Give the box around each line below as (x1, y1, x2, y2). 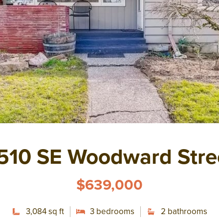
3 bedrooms (90, 206, 135, 217)
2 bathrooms (160, 206, 207, 217)
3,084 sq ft (25, 206, 64, 217)
